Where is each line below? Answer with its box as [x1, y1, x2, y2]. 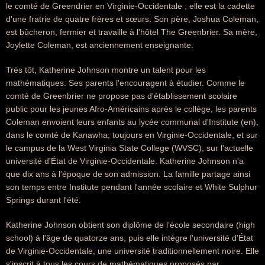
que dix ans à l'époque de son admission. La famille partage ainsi [6, 169, 250, 179]
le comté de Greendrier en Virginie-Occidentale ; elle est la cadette [6, 1, 255, 11]
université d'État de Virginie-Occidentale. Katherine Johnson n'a [6, 156, 244, 166]
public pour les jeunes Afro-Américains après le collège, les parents [6, 104, 257, 114]
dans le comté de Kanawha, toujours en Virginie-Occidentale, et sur [6, 130, 258, 140]
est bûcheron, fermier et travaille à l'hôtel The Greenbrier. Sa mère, [6, 27, 257, 37]
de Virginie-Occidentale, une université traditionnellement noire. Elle [6, 246, 259, 256]
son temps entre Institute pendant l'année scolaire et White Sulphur [6, 182, 257, 192]
